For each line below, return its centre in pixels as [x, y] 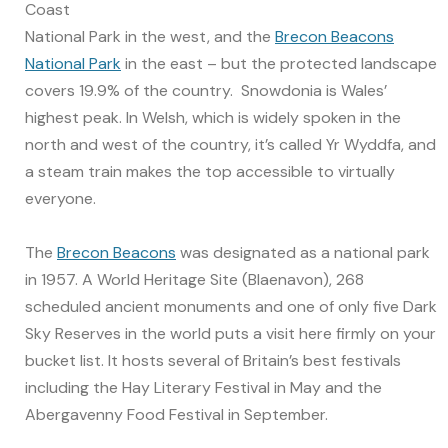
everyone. [60, 198]
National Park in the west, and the [150, 36]
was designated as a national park [303, 253]
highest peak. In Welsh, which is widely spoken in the [213, 117]
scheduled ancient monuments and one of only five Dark [231, 307]
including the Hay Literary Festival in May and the [203, 388]
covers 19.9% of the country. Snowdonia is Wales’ [206, 90]
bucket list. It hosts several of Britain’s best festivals [213, 361]
